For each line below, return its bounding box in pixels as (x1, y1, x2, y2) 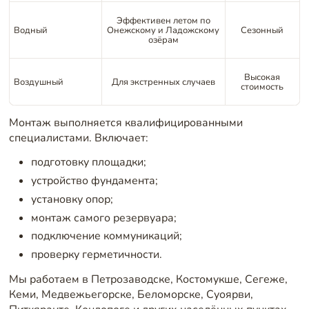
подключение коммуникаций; (30, 228, 182, 244)
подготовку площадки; (30, 154, 146, 170)
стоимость (241, 80, 284, 93)
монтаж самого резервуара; (30, 210, 177, 226)
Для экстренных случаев (111, 75, 215, 88)
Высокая (244, 70, 281, 83)
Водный (14, 23, 48, 37)
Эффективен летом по (116, 14, 210, 27)
